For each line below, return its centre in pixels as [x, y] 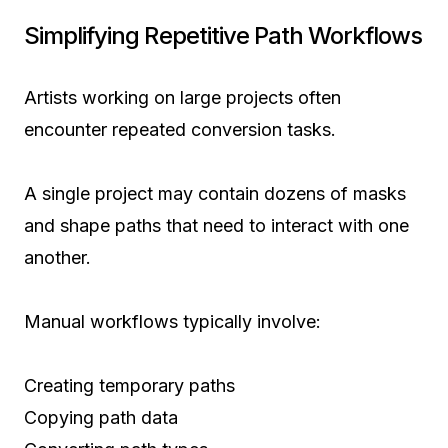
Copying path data [101, 418]
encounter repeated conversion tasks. [180, 130]
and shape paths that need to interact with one [216, 226]
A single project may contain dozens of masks [215, 194]
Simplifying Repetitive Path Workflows [223, 36]
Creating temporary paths [129, 386]
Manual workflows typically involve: [172, 322]
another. [57, 258]
